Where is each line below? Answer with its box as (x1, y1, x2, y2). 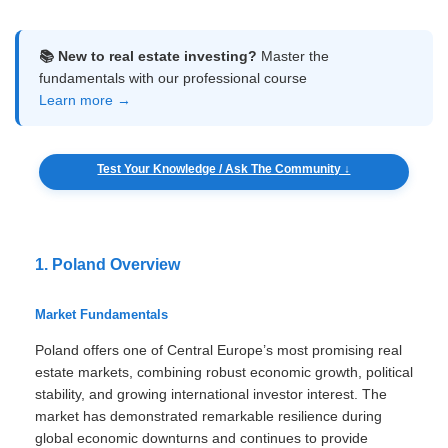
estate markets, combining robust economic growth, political (35, 364, 413, 380)
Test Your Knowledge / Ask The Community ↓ (97, 162, 351, 176)
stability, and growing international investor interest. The (35, 386, 387, 402)
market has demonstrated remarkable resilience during (35, 408, 382, 424)
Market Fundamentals (35, 307, 168, 322)
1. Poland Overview (35, 256, 180, 273)
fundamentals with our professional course (39, 70, 307, 86)
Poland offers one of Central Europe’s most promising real (35, 342, 402, 358)
